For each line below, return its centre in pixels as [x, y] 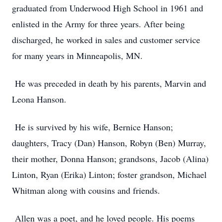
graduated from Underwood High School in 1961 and [108, 8]
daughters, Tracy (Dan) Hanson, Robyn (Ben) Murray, [109, 143]
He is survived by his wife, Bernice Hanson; [92, 127]
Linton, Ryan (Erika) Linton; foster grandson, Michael [109, 174]
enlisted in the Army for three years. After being [98, 24]
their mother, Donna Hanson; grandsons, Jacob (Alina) [110, 159]
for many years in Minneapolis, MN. [77, 55]
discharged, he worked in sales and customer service [106, 40]
